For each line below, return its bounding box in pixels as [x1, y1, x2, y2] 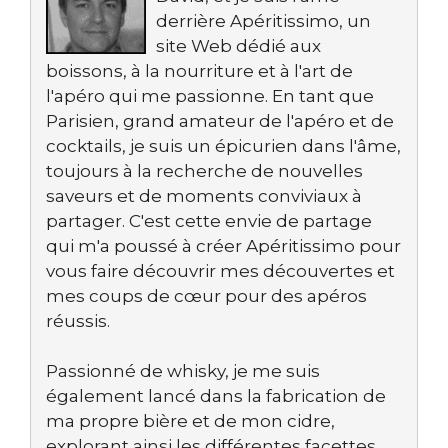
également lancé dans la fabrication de [46, 386, 386, 406]
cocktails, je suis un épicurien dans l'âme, [46, 136, 401, 156]
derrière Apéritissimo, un [156, 11, 371, 31]
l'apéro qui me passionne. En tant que [46, 86, 374, 106]
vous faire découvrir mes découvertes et [46, 261, 395, 281]
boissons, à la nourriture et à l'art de [46, 61, 353, 81]
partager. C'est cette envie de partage [46, 211, 372, 231]
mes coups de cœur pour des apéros [46, 286, 367, 306]
